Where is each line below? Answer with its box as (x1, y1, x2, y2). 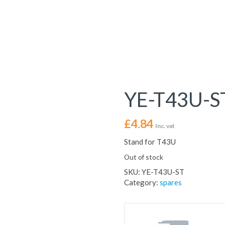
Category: (124, 178, 160, 187)
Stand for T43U (124, 137, 176, 146)
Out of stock (124, 153, 163, 161)
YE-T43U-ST (141, 167, 184, 176)
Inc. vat (155, 122, 175, 130)
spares (159, 178, 182, 187)
